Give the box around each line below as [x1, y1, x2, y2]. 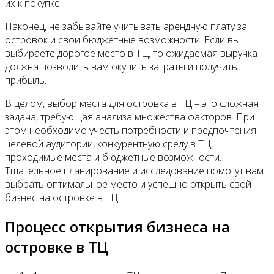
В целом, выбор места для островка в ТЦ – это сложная [5, 97, 259, 111]
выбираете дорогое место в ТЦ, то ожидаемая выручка [5, 46, 257, 61]
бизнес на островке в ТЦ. [5, 191, 120, 205]
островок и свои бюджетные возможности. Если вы [5, 33, 240, 47]
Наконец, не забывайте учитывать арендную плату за [5, 20, 247, 34]
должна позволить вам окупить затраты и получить [5, 60, 237, 74]
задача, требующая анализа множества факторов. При [5, 110, 254, 124]
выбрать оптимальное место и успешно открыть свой [5, 177, 251, 191]
